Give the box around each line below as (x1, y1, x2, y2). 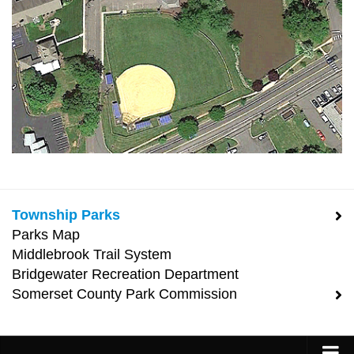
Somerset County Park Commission (12, 286, 237, 303)
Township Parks (12, 207, 120, 224)
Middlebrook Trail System (12, 247, 171, 263)
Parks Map (12, 227, 80, 243)
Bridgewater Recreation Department (12, 266, 239, 283)
